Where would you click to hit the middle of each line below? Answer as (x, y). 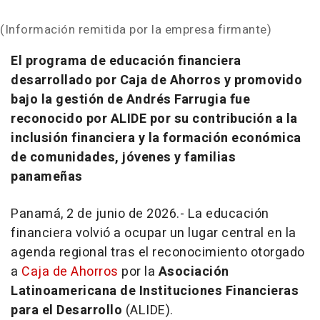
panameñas (47, 177)
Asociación (194, 272)
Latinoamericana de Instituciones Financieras (155, 291)
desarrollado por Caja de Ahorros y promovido (156, 81)
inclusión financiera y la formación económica (156, 139)
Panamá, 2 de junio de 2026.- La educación (140, 214)
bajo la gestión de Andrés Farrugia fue (130, 100)
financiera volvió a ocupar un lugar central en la (154, 234)
